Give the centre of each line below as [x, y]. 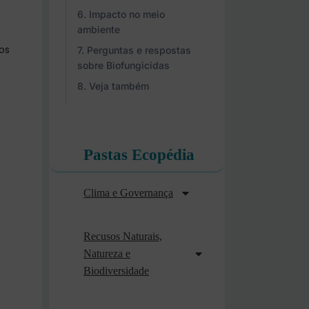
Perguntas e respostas [139, 50]
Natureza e [107, 253]
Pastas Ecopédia [139, 155]
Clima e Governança [128, 193]
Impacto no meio [127, 14]
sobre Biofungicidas [123, 65]
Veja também [119, 86]
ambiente [99, 29]
